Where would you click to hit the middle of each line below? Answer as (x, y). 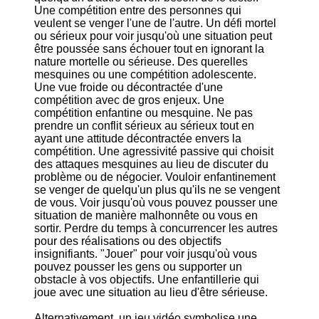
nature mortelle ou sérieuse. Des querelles (141, 62)
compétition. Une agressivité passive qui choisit (154, 151)
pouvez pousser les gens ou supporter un (138, 267)
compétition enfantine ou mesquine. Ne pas (143, 113)
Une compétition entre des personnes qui (138, 10)
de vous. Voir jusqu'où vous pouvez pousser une (156, 203)
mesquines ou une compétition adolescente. (145, 74)
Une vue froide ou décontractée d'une (129, 87)
